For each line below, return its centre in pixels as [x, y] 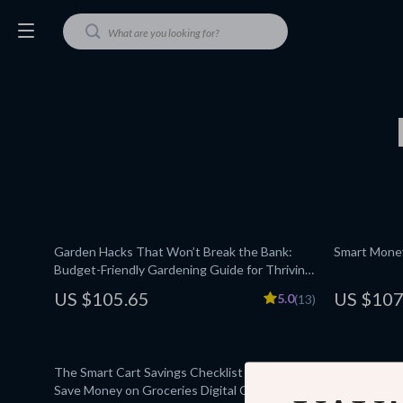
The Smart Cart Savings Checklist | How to [174, 372]
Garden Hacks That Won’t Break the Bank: [173, 251]
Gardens [78, 287]
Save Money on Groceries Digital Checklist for [183, 390]
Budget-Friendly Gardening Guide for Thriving [183, 269]
